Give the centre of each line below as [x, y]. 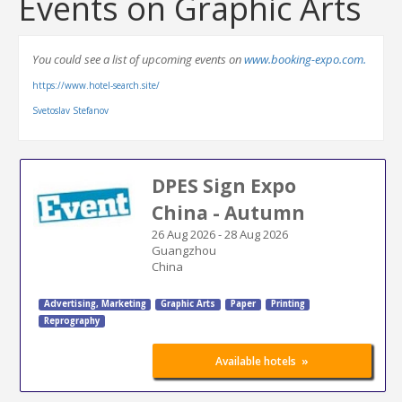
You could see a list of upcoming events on [138, 59]
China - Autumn [228, 212]
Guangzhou [184, 250]
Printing [288, 304]
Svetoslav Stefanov [72, 110]
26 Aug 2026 [183, 234]
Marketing [122, 304]
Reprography [72, 321]
